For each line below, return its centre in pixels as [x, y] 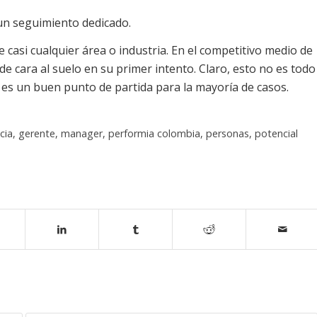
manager [82, 133]
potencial [276, 133]
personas [227, 133]
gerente [37, 133]
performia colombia [154, 133]
